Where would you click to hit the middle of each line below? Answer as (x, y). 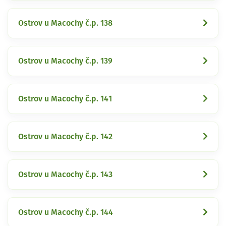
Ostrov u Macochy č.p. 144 (66, 212)
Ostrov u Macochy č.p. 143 (65, 174)
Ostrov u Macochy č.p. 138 (65, 23)
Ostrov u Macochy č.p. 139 (65, 61)
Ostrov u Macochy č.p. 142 (65, 136)
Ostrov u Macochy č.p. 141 (65, 99)
